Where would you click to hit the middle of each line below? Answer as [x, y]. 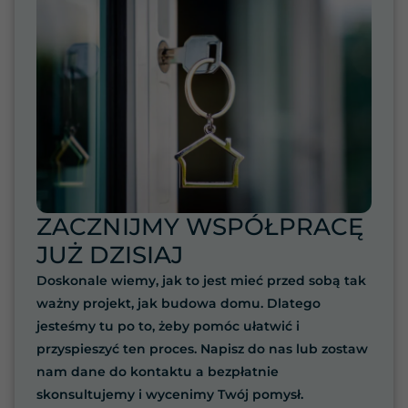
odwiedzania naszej [285, 117]
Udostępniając [272, 44]
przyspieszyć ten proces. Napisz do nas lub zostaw [202, 349]
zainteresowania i [280, 73]
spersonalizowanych [287, 175]
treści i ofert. [266, 189]
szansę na [260, 146]
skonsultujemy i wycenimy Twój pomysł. [170, 395]
